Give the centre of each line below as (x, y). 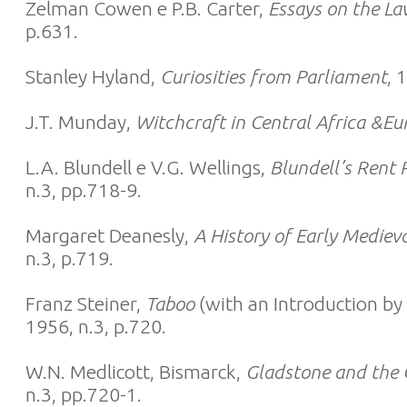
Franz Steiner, (85, 303)
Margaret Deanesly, (109, 235)
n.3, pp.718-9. (84, 190)
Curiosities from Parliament (273, 76)
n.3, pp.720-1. (84, 394)
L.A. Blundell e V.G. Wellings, (148, 167)
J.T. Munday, (80, 122)
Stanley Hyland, (93, 76)
